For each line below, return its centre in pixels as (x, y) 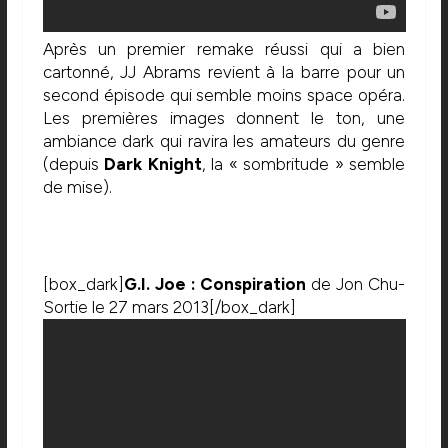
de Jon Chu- (356, 284)
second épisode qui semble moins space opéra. (224, 95)
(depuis (73, 164)
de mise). (77, 187)
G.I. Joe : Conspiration (215, 284)
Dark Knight (153, 164)
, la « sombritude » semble (303, 164)
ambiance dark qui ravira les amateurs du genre (224, 141)
